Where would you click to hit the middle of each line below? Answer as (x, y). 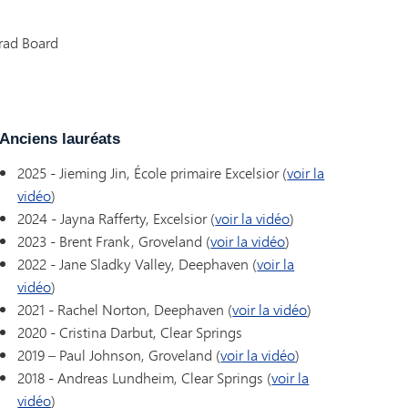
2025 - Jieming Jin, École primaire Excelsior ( (153, 172)
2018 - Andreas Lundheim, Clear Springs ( (145, 377)
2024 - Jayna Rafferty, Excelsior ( (117, 218)
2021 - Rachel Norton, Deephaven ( (125, 309)
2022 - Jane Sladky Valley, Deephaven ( (138, 263)
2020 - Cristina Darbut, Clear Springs (132, 331)
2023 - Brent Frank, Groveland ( (114, 240)
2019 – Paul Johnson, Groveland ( (119, 354)
